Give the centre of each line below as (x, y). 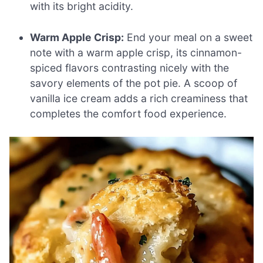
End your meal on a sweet (188, 37)
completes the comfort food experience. (129, 113)
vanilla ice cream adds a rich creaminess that (139, 98)
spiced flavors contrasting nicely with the (130, 68)
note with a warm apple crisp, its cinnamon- (136, 52)
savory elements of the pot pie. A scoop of (134, 83)
